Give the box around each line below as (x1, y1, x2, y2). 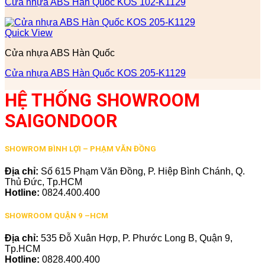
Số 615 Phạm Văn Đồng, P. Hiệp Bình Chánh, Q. (41, 166, 245, 176)
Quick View (5, 27, 53, 38)
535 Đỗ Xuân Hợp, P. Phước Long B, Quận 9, (41, 233, 232, 244)
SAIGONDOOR (5, 110, 118, 131)
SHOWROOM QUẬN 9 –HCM (5, 211, 108, 221)
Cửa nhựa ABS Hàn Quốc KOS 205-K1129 (5, 67, 186, 78)
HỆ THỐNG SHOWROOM (5, 89, 200, 111)
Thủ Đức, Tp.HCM (5, 177, 82, 187)
